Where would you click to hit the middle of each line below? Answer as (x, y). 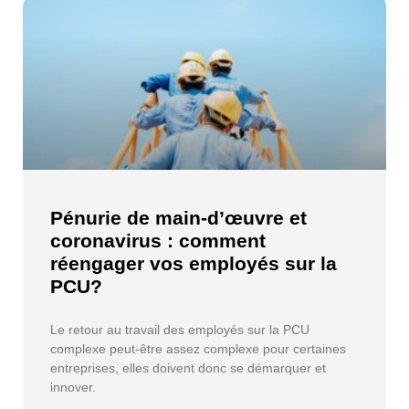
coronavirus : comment (158, 240)
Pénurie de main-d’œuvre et (178, 217)
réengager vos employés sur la (194, 263)
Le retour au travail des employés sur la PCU (180, 329)
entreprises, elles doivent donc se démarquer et (188, 367)
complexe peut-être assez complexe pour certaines (198, 348)
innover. (73, 387)
